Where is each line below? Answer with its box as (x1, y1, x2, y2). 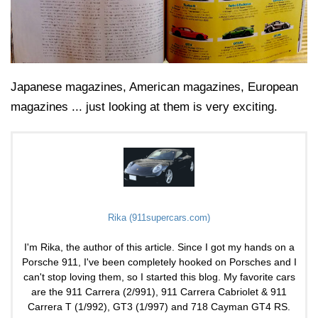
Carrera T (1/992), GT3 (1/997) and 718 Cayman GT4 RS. (28, 300, 290, 312)
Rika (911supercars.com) (108, 212, 210, 223)
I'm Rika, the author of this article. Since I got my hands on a (23, 241, 295, 253)
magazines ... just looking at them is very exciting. (11, 100, 278, 114)
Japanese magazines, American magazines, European (11, 80, 298, 94)
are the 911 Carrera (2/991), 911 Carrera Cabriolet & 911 (31, 285, 287, 297)
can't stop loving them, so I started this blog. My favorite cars (23, 270, 295, 283)
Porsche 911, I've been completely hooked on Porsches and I (21, 256, 297, 268)
